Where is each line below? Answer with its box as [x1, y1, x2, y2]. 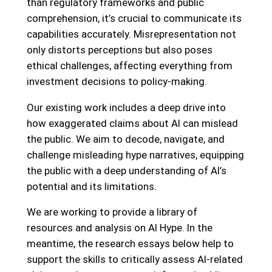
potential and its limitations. [26, 180, 157, 192]
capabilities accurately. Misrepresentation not [26, 27, 236, 40]
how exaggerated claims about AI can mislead [26, 117, 238, 129]
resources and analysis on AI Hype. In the [26, 222, 212, 234]
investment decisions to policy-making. [26, 75, 207, 87]
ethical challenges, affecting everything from [26, 59, 233, 72]
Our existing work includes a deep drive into [26, 101, 226, 114]
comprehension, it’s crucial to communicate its [26, 12, 242, 24]
